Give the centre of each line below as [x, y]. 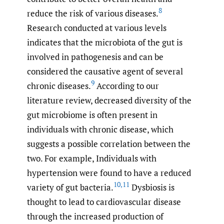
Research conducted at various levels [97, 27]
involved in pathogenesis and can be [95, 56]
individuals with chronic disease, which [100, 129]
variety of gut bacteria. [70, 187]
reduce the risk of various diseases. [93, 13]
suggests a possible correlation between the [109, 143]
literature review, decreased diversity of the [109, 100]
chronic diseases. [59, 85]
